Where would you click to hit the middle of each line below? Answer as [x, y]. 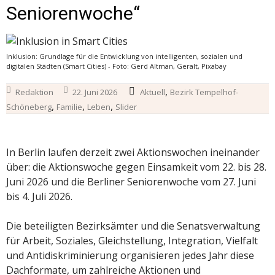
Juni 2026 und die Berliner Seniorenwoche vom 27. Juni [131, 181]
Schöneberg [29, 107]
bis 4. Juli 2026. [39, 196]
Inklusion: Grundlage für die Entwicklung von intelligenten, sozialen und [124, 56]
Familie [69, 107]
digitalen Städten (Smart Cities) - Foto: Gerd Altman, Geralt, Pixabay [116, 66]
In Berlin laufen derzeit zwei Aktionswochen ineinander [133, 152]
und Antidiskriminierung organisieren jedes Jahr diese [130, 255]
